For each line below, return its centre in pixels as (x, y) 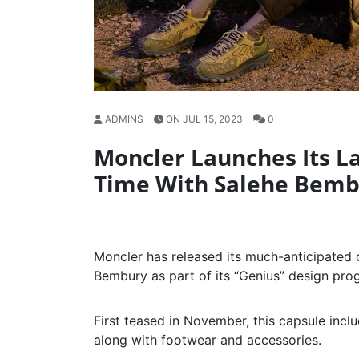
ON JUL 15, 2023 (204, 119)
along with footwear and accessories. (208, 340)
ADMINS (124, 119)
